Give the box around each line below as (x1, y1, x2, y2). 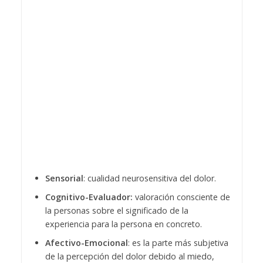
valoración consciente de (134, 191, 230, 203)
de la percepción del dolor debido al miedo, (45, 250, 214, 262)
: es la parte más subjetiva (127, 237, 228, 248)
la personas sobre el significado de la (45, 204, 188, 216)
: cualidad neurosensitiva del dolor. (83, 172, 216, 184)
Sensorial (45, 172, 83, 184)
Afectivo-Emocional (45, 237, 128, 248)
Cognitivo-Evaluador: (45, 191, 135, 203)
